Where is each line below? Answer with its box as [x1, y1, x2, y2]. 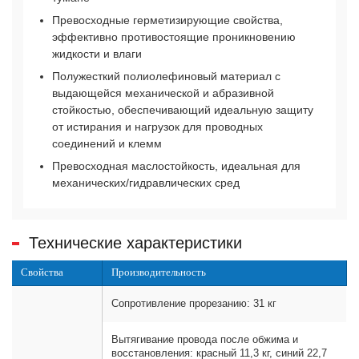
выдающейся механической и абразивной [52, 87, 275, 100]
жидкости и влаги [52, 47, 143, 61]
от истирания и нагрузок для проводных [52, 120, 264, 134]
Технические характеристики [29, 234, 242, 252]
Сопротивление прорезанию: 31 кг [111, 298, 277, 310]
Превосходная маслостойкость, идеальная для [52, 159, 301, 173]
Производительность [111, 267, 207, 279]
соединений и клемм [52, 137, 163, 151]
